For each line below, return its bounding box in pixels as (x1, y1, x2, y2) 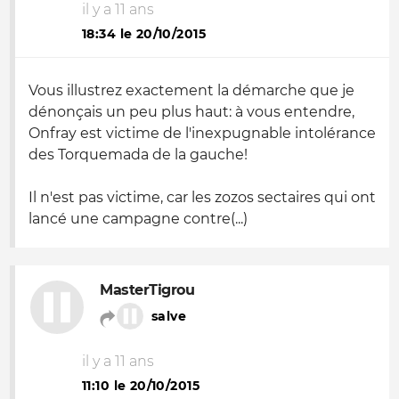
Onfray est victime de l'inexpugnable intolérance (28, 125, 376, 142)
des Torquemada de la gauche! (28, 146, 248, 163)
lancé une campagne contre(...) (28, 210, 248, 227)
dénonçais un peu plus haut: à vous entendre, (28, 103, 354, 120)
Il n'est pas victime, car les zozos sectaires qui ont (28, 189, 376, 206)
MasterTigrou (100, 281, 195, 298)
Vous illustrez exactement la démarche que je (28, 82, 354, 99)
